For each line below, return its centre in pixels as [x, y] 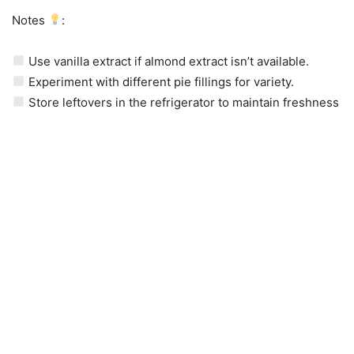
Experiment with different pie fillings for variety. [160, 81]
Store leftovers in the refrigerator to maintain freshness [183, 102]
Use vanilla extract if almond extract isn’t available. [168, 61]
